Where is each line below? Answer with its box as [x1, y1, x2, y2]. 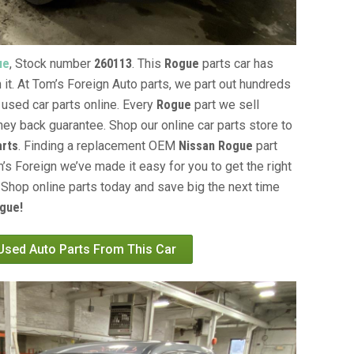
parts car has [199, 56, 273, 72]
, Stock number [9, 56, 94, 72]
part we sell [191, 97, 259, 113]
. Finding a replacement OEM [18, 138, 179, 154]
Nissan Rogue [179, 138, 253, 154]
